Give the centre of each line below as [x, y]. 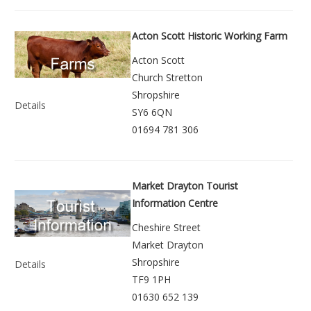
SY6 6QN [152, 112]
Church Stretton [167, 78]
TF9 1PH [151, 280]
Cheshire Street [166, 228]
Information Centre [175, 203]
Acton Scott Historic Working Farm [210, 36]
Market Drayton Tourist [185, 186]
